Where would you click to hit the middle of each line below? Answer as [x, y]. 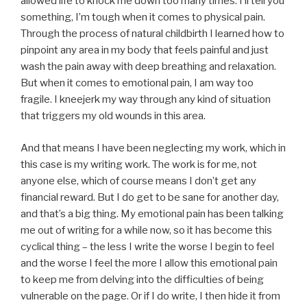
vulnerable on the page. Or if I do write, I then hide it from [150, 296]
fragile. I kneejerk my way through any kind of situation [146, 100]
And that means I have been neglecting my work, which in [153, 148]
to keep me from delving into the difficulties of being [142, 279]
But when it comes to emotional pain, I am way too [137, 83]
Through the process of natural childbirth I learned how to [152, 34]
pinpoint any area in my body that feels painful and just [145, 50]
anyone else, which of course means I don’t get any [138, 181]
